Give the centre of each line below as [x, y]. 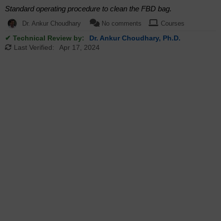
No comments [123, 24]
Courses [173, 24]
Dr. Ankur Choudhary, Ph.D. [135, 38]
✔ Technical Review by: [45, 38]
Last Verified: [33, 48]
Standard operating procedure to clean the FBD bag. [88, 9]
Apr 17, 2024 [79, 48]
